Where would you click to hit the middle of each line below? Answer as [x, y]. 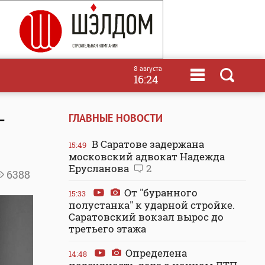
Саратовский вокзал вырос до [146, 217]
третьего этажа [107, 229]
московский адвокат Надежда [147, 156]
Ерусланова [100, 168]
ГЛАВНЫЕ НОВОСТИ [116, 118]
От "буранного [160, 193]
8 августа [148, 68]
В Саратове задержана [147, 144]
